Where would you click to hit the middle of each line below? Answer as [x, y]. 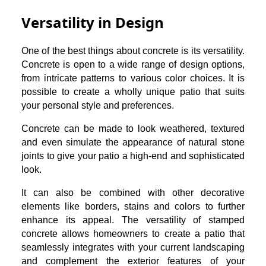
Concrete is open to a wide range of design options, [133, 64]
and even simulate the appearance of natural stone [133, 142]
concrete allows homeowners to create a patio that [133, 233]
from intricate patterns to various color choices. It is [133, 78]
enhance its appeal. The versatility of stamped [133, 220]
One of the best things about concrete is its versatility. [133, 50]
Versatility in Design [93, 22]
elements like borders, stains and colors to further [133, 206]
